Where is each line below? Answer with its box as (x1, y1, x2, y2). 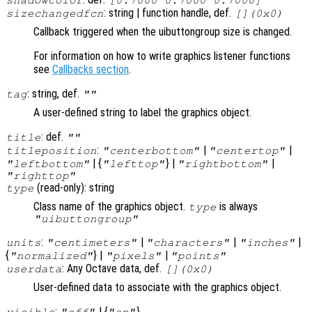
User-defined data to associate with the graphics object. (33, 280, 281, 294)
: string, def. (27, 86, 83, 100)
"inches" (239, 236, 295, 248)
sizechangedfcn (6, 7, 104, 19)
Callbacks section (52, 62, 129, 76)
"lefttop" (102, 157, 165, 169)
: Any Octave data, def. (62, 261, 165, 275)
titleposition (6, 144, 97, 156)
